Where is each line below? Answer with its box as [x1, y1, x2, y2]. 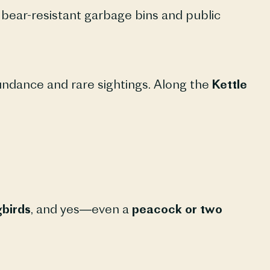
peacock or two [131, 201, 222, 217]
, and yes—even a [30, 201, 132, 217]
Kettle [212, 76, 247, 92]
